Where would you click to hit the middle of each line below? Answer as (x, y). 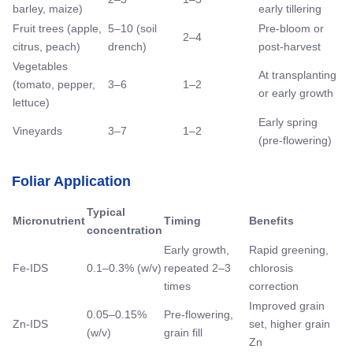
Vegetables (40, 66)
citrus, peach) (46, 46)
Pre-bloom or (291, 28)
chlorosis (271, 268)
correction (274, 286)
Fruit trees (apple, (57, 28)
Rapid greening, (289, 249)
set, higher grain (290, 323)
